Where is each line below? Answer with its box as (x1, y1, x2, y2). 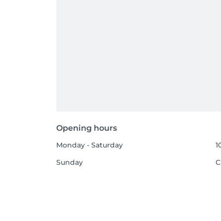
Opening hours (56, 123, 117, 133)
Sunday (56, 158, 83, 167)
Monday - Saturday (56, 141, 123, 149)
